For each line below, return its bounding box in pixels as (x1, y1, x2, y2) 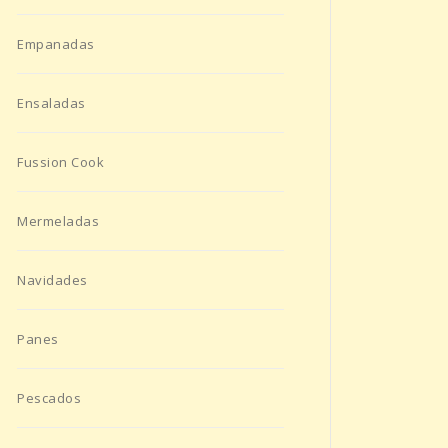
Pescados (17, 389, 81, 408)
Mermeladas (17, 212, 99, 231)
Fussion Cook (17, 153, 104, 172)
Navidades (17, 271, 88, 290)
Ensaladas (17, 94, 86, 113)
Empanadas (17, 35, 95, 54)
